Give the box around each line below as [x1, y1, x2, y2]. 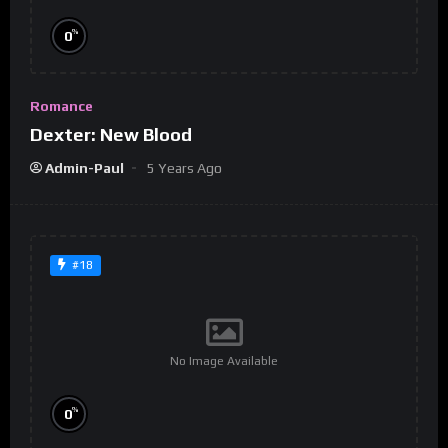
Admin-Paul [45, 159, 124, 176]
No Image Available [170, 354, 278, 369]
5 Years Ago [147, 159, 222, 176]
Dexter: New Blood [30, 123, 192, 145]
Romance [30, 97, 93, 114]
